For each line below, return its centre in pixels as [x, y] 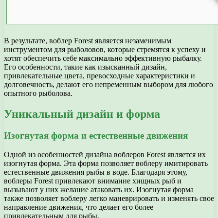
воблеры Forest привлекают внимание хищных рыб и [93, 181]
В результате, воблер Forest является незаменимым [88, 41]
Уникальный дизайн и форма [82, 114]
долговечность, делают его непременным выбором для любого [109, 85]
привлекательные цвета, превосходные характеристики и [100, 76]
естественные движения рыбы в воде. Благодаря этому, [96, 172]
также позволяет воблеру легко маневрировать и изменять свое [109, 198]
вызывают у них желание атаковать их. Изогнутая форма [99, 189]
